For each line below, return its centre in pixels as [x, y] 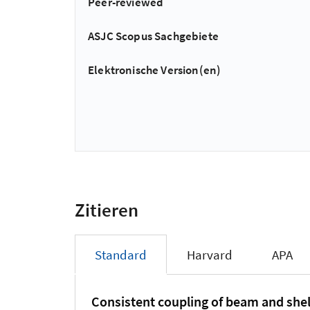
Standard [120, 255]
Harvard [209, 255]
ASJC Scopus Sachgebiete [154, 36]
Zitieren [107, 210]
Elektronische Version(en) [155, 70]
